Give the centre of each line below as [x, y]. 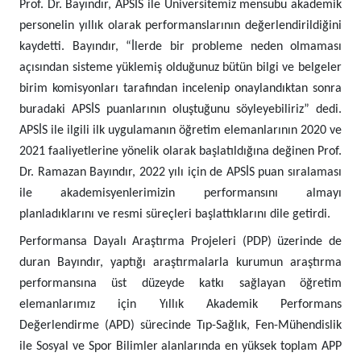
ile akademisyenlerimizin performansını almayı [180, 193]
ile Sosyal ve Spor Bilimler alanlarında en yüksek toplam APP [180, 346]
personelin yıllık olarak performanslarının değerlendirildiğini [180, 26]
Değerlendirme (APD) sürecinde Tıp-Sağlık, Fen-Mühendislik [180, 326]
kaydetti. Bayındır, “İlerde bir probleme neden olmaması [180, 47]
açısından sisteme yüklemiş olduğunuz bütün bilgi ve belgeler [180, 68]
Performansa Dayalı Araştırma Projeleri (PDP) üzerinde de [180, 242]
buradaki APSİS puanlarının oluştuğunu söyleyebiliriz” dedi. [180, 110]
